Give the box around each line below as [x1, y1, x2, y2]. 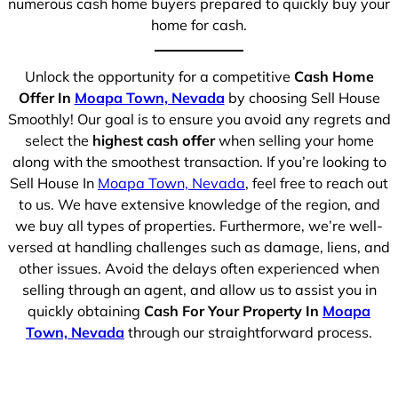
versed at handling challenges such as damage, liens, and [8, 238, 390, 257]
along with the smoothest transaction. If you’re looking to [12, 153, 386, 171]
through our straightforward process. [124, 323, 372, 342]
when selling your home [214, 131, 374, 150]
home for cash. [151, 16, 247, 35]
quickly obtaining [28, 302, 144, 321]
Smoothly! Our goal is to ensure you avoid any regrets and [7, 110, 391, 129]
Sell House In [10, 174, 98, 193]
